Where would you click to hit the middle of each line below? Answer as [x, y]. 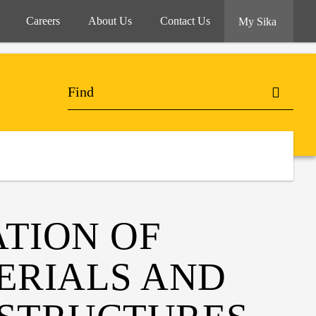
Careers [43, 21]
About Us [110, 21]
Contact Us [185, 21]
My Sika [259, 22]
